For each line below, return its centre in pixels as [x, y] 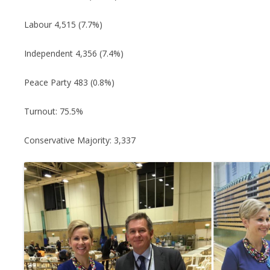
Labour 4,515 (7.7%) [63, 24]
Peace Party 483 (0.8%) [69, 82]
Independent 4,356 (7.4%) [74, 53]
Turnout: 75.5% [54, 111]
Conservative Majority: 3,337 [80, 140]
